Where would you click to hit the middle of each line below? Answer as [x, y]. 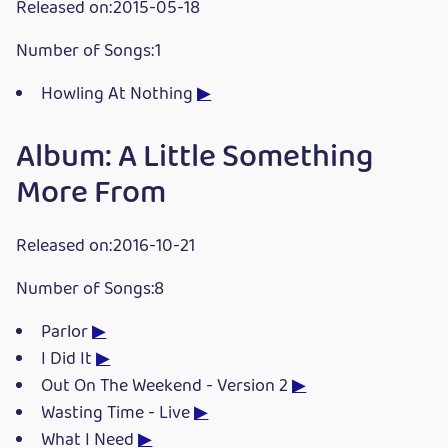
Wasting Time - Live [118, 413]
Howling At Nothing [119, 94]
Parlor [67, 332]
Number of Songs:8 [90, 289]
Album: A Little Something [194, 157]
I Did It [69, 359]
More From [91, 193]
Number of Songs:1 [88, 51]
